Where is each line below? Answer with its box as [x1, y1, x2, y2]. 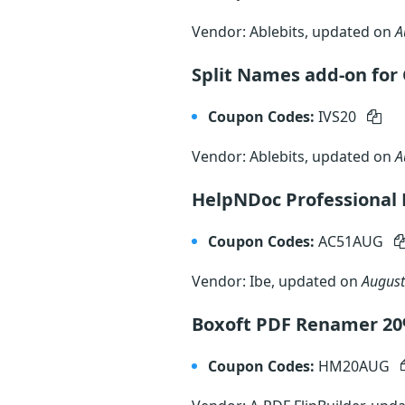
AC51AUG [318, 231, 387, 251]
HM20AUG [318, 356, 393, 376]
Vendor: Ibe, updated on [192, 271, 362, 291]
